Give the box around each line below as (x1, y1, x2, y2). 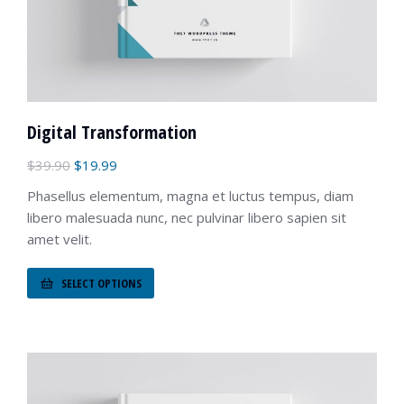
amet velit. (27, 230, 92, 249)
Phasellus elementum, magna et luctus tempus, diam (27, 187, 353, 206)
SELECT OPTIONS (61, 274, 142, 291)
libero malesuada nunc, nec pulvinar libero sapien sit (27, 208, 346, 227)
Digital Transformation (27, 120, 197, 145)
